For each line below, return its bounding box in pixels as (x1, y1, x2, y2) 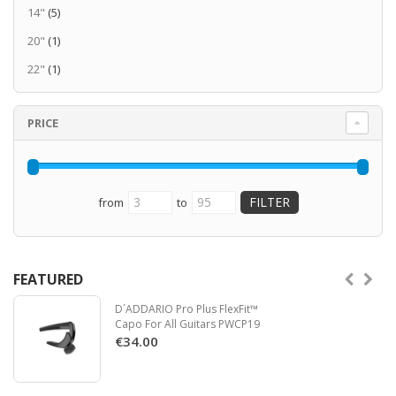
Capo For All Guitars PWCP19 (115, 316, 260, 332)
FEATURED (13, 270, 83, 290)
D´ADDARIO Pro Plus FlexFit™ (115, 301, 258, 317)
